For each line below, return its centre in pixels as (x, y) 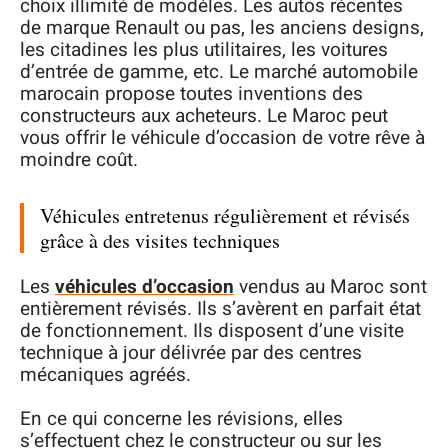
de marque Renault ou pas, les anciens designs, (222, 28)
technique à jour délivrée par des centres (191, 352)
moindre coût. (79, 160)
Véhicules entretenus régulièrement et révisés (225, 216)
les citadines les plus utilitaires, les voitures (204, 50)
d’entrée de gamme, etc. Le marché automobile (219, 72)
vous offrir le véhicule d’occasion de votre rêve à (222, 138)
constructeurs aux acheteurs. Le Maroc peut (204, 116)
